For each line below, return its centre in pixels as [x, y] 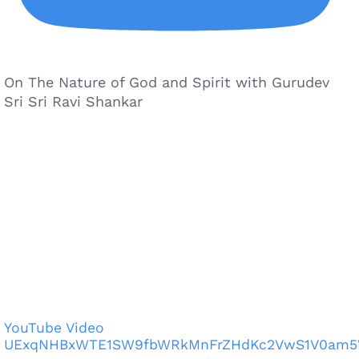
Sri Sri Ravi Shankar [73, 102]
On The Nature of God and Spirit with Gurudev [167, 83]
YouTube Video [54, 328]
